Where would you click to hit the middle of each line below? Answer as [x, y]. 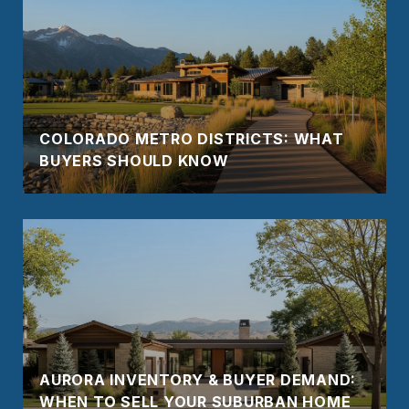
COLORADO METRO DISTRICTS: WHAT [192, 138]
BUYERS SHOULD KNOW [134, 160]
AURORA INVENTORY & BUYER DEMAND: [198, 379]
